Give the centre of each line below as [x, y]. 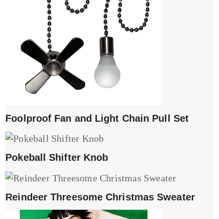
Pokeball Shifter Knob [57, 158]
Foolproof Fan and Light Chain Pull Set [97, 118]
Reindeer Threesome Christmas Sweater [100, 197]
